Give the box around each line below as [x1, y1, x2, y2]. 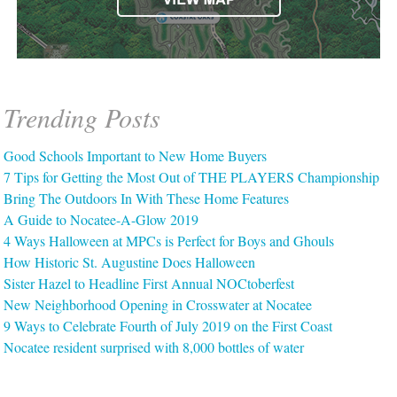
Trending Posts [4, 98, 161, 135]
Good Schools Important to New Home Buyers [4, 145, 268, 165]
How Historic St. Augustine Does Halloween [4, 252, 256, 271]
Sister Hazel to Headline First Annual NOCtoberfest [4, 273, 295, 292]
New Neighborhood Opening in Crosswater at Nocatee [4, 294, 313, 314]
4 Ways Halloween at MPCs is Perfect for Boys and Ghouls [4, 230, 335, 250]
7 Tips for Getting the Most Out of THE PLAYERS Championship [4, 167, 380, 186]
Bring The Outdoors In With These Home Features [4, 188, 290, 207]
